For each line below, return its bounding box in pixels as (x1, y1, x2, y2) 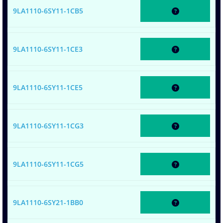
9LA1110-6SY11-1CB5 (13, 5, 83, 15)
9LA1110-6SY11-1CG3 (13, 120, 84, 130)
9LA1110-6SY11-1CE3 (13, 44, 83, 54)
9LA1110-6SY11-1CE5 (13, 82, 83, 92)
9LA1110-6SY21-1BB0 (13, 197, 83, 207)
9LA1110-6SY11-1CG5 (13, 159, 84, 169)
